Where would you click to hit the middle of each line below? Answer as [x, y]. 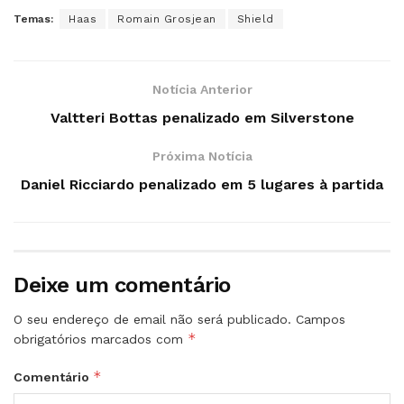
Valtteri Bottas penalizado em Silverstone [202, 118]
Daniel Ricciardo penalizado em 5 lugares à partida [202, 185]
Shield [255, 19]
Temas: [33, 19]
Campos [321, 320]
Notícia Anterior [202, 90]
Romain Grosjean [167, 19]
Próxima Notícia [202, 156]
